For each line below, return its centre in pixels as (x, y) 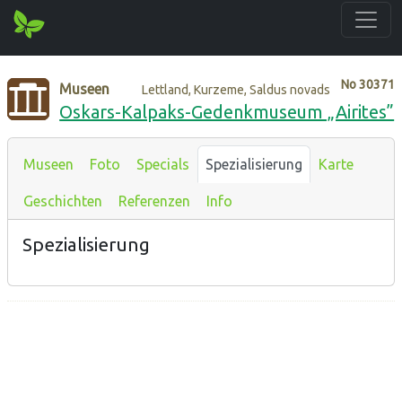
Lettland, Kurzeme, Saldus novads (236, 89)
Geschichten (63, 201)
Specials (163, 164)
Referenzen (154, 201)
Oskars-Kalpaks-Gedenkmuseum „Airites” (227, 111)
